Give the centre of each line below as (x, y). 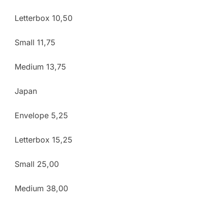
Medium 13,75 (40, 66)
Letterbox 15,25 (44, 139)
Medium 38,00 (41, 188)
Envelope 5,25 (41, 115)
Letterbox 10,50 (44, 18)
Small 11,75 (35, 42)
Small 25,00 (37, 164)
